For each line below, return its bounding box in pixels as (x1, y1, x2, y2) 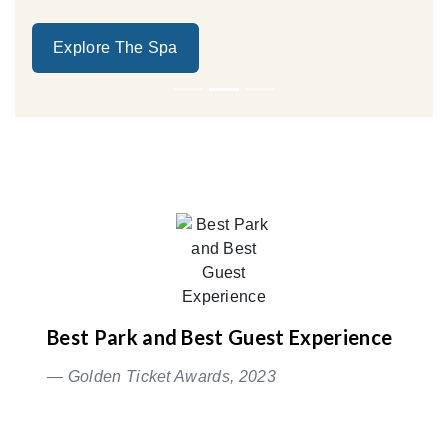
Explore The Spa (53, 38, 178, 56)
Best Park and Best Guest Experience (47, 324, 393, 349)
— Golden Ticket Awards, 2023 (47, 367, 276, 385)
